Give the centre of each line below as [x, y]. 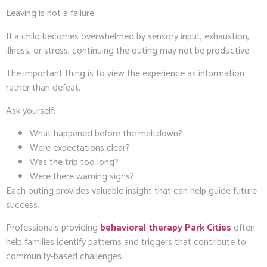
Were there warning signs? [82, 176]
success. [23, 205]
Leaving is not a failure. [51, 14]
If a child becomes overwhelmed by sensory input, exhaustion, [128, 36]
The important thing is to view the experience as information [125, 74]
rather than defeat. [43, 88]
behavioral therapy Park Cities [166, 228]
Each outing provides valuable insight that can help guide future [131, 191]
